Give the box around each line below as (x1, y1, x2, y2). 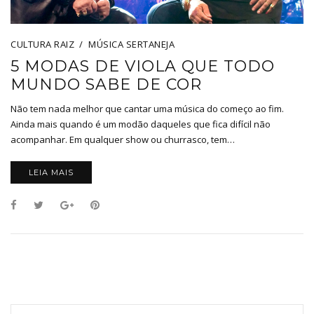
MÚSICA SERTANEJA (88, 37, 175, 50)
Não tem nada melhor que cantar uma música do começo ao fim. (11, 102, 284, 115)
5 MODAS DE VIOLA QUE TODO (11, 56, 275, 76)
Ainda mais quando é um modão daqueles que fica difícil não (11, 117, 271, 130)
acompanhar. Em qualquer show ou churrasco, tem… (11, 132, 235, 146)
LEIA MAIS (29, 167, 74, 177)
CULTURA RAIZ (11, 37, 74, 50)
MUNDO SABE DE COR (11, 74, 202, 94)
